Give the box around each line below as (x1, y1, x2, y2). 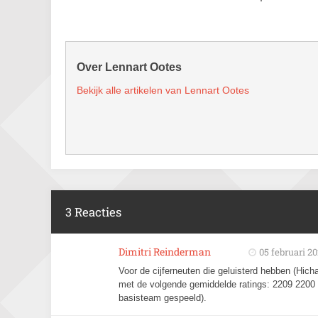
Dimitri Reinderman (119, 245, 211, 258)
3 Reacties (65, 204, 121, 220)
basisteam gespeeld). (119, 292, 207, 303)
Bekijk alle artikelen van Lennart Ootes (77, 84, 249, 96)
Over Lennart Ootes (77, 61, 182, 73)
